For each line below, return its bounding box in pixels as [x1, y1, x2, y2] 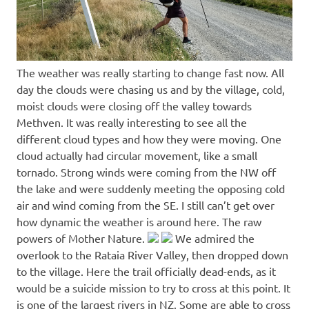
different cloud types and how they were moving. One [17, 131, 281, 146]
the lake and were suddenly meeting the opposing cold [17, 181, 285, 195]
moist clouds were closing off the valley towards [17, 98, 252, 112]
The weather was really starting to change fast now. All [17, 65, 284, 79]
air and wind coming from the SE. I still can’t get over [17, 197, 275, 212]
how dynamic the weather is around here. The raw [17, 214, 261, 228]
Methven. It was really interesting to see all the [17, 114, 247, 129]
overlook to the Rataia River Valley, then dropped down [17, 247, 288, 261]
